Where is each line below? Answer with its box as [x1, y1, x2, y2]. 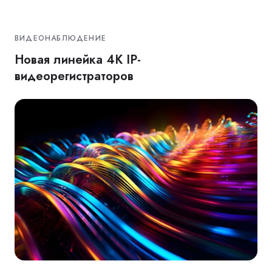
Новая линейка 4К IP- [15, 51, 141, 69]
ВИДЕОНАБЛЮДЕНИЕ [15, 33, 107, 44]
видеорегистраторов [15, 67, 134, 85]
